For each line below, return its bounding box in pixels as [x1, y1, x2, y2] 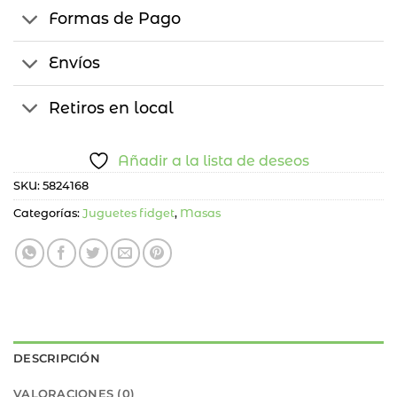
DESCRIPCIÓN [13, 352, 100, 366]
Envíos [49, 53, 101, 73]
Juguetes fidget [82, 206, 175, 221]
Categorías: [13, 206, 82, 221]
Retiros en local [49, 97, 175, 117]
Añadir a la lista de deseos [118, 152, 309, 170]
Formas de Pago [49, 9, 182, 28]
